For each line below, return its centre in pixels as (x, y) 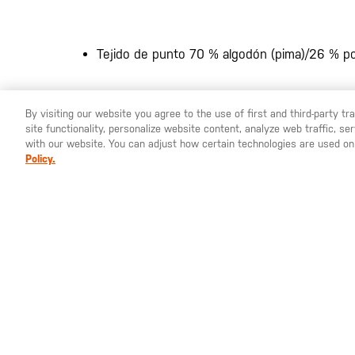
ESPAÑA (246, 135)
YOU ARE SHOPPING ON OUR (151, 135)
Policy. (40, 159)
